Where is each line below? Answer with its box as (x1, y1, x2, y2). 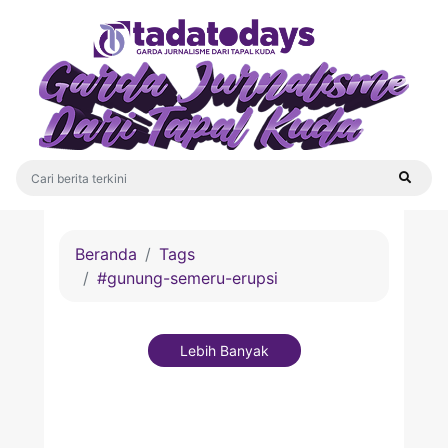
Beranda (75, 244, 137, 264)
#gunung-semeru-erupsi (97, 268, 278, 288)
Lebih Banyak (179, 342, 269, 359)
